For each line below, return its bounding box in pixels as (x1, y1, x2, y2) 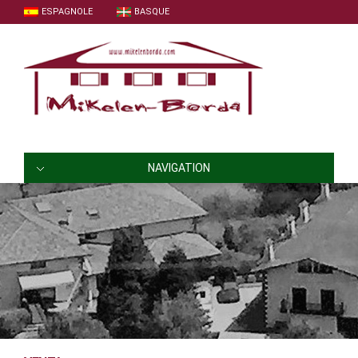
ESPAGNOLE (42, 6, 93, 17)
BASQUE (134, 6, 169, 17)
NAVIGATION (148, 161, 210, 175)
